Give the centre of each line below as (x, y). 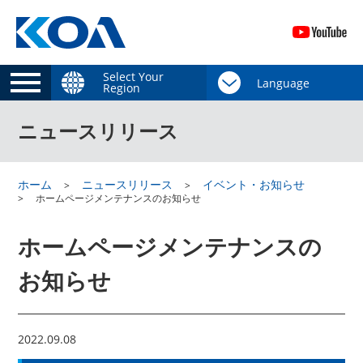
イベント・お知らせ (254, 184)
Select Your (133, 77)
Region (121, 88)
